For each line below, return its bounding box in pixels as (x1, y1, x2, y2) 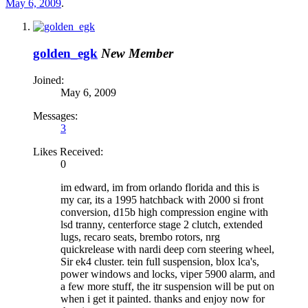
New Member (101, 46, 173, 61)
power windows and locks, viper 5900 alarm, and (60, 267, 275, 280)
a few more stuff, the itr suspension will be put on (60, 280, 274, 292)
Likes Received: (33, 145, 103, 157)
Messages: (33, 109, 78, 122)
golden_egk (33, 46, 98, 61)
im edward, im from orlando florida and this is (60, 181, 259, 193)
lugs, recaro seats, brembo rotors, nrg (60, 230, 220, 243)
